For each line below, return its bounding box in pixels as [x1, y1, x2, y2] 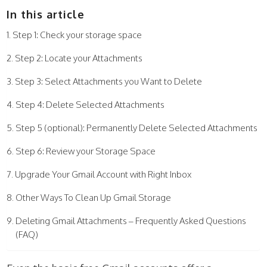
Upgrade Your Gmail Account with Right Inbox [15, 169, 192, 181]
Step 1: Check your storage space [13, 29, 142, 41]
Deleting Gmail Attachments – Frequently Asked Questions [15, 215, 247, 227]
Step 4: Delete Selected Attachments [15, 99, 165, 111]
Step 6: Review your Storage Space [15, 145, 156, 157]
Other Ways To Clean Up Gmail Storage [15, 192, 172, 204]
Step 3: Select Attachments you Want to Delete [15, 76, 203, 88]
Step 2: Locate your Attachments [15, 52, 143, 64]
